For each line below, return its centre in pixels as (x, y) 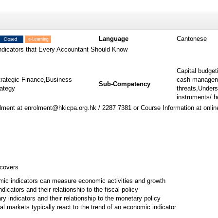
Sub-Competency (125, 84)
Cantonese (192, 39)
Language (114, 39)
